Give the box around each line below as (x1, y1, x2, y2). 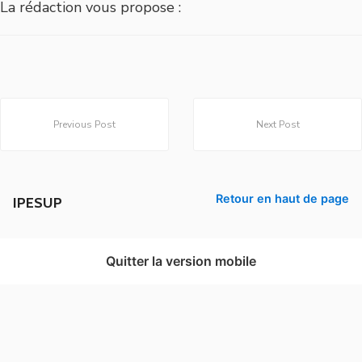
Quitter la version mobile (106, 252, 256, 269)
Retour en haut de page (216, 191, 349, 205)
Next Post (255, 117, 300, 131)
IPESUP (13, 194, 62, 213)
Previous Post (53, 117, 116, 131)
